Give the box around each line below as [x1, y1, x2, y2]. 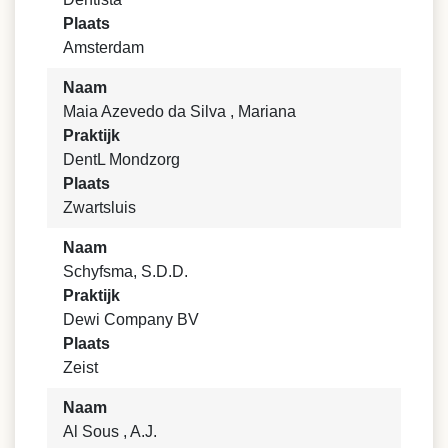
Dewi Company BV [63, 310, 199, 328]
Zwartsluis [63, 198, 136, 216]
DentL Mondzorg [63, 150, 180, 168]
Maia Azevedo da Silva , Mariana [63, 102, 296, 120]
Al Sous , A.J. [63, 422, 157, 440]
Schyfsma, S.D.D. [63, 262, 188, 280]
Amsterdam [63, 38, 144, 56]
